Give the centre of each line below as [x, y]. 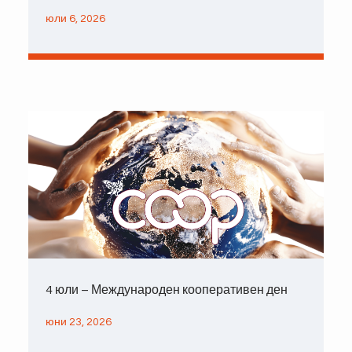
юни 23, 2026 [78, 322]
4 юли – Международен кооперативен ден [166, 290]
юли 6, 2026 [75, 18]
